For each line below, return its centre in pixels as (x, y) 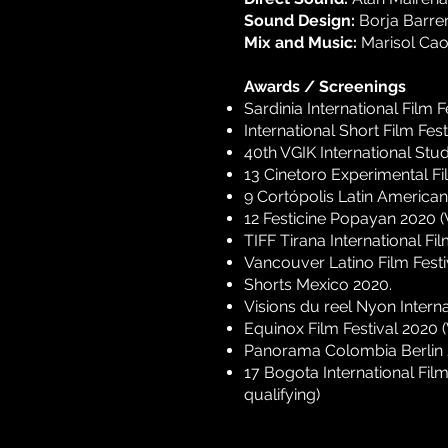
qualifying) (282, 394)
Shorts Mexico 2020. (318, 284)
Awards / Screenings (325, 86)
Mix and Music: (300, 42)
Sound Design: (299, 20)
